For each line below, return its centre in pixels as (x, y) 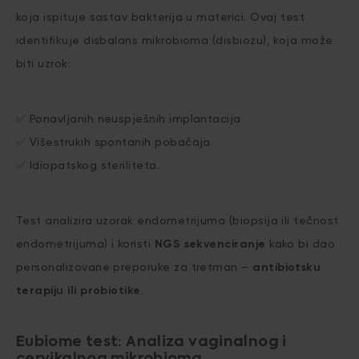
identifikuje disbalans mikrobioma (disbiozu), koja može (175, 40)
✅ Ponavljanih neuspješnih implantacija (129, 119)
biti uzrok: (44, 63)
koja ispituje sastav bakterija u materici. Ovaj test (161, 17)
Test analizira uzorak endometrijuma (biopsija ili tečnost (177, 220)
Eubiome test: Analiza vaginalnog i (151, 342)
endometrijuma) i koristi (85, 244)
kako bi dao (301, 244)
